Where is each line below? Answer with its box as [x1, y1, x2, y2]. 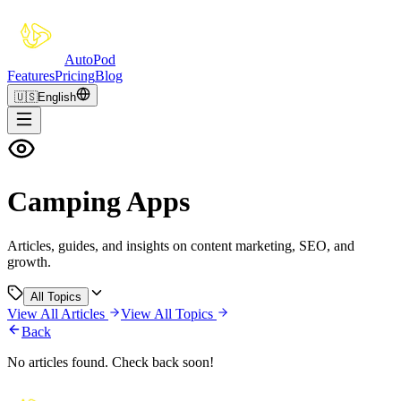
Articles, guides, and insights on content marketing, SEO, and [7, 237, 354, 253]
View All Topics [121, 305, 213, 321]
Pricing [55, 68, 95, 83]
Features [7, 68, 55, 83]
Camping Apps [7, 185, 190, 218]
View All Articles [7, 305, 105, 321]
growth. [7, 253, 51, 269]
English [38, 90, 76, 104]
